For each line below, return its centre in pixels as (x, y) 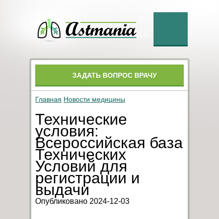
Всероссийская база (109, 143)
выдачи (62, 190)
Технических (81, 154)
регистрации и (88, 178)
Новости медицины (94, 99)
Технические (81, 119)
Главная (48, 99)
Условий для (81, 166)
